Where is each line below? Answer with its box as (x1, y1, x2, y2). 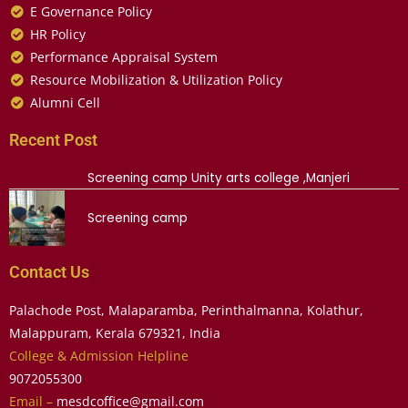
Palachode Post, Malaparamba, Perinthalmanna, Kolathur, (9, 301, 363, 319)
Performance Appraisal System (29, 47, 218, 66)
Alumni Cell (29, 93, 100, 111)
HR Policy (29, 25, 86, 43)
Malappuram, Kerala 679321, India (9, 323, 220, 342)
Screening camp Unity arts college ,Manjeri (87, 168, 350, 187)
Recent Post (9, 129, 97, 149)
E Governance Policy (29, 2, 152, 20)
